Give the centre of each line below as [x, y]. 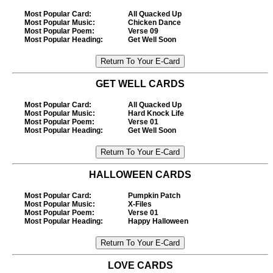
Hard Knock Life [156, 113]
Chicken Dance [154, 23]
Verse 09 [143, 31]
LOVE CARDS [140, 265]
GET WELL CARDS [140, 84]
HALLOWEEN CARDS [140, 175]
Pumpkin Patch [154, 196]
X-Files [140, 204]
